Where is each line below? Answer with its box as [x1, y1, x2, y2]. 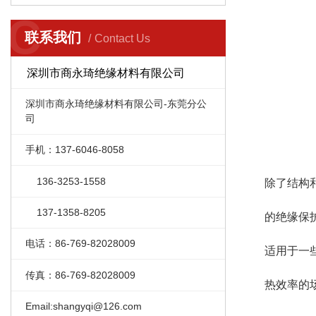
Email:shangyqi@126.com [25, 300, 142, 312]
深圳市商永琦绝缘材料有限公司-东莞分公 [25, 97, 207, 109]
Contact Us [95, 32, 150, 44]
